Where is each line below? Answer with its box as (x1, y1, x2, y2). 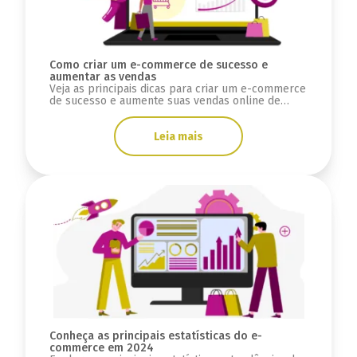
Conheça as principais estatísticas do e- (49, 329, 262, 343)
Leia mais (154, 129, 203, 143)
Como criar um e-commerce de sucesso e (49, 58, 268, 73)
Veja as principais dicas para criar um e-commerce (49, 82, 306, 96)
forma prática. (49, 106, 120, 120)
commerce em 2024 (49, 341, 154, 355)
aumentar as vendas (49, 70, 156, 84)
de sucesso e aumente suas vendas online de (49, 94, 280, 108)
